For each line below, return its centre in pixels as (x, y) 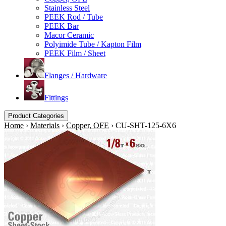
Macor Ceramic (69, 35)
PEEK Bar (62, 26)
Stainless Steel (67, 8)
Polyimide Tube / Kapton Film (93, 44)
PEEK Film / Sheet (75, 53)
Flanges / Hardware (76, 75)
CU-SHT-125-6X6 (146, 125)
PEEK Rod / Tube (74, 17)
